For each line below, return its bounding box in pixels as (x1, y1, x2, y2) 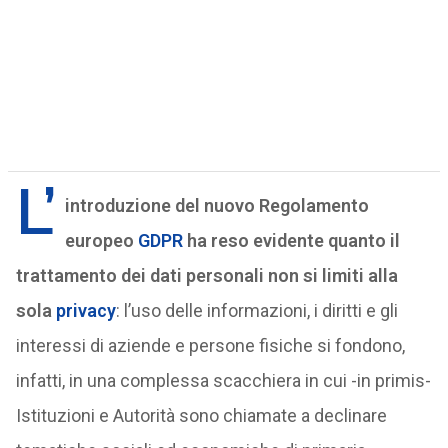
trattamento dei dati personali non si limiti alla (15, 265, 398, 286)
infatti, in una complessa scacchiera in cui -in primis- (15, 370, 431, 391)
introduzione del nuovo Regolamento (64, 195, 369, 216)
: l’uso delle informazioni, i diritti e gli (115, 300, 398, 321)
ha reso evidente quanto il (182, 230, 400, 251)
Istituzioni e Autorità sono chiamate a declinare (15, 405, 387, 426)
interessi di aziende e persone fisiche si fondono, (15, 335, 405, 356)
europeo (64, 230, 138, 251)
